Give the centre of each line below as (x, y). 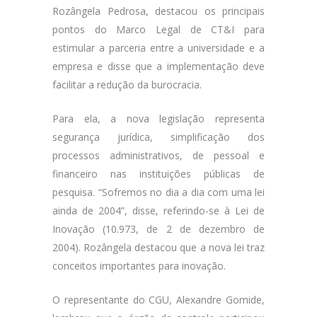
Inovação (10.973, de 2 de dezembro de (158, 229)
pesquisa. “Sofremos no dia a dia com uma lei (158, 192)
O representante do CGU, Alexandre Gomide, (158, 300)
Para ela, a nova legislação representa (158, 119)
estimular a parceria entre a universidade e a (158, 48)
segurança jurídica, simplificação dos (158, 137)
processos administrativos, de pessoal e (158, 155)
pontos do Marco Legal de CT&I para (158, 29)
